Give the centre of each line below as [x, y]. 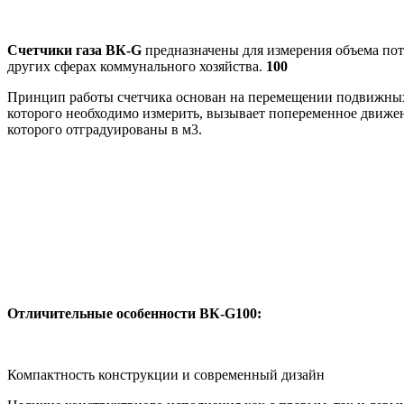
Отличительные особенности [103, 314]
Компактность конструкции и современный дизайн [166, 375]
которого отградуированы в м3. [106, 130]
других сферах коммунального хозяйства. [137, 67]
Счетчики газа [56, 50]
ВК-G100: [230, 314]
